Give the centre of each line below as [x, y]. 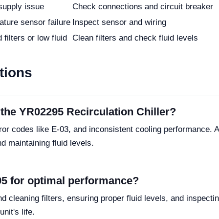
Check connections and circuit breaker [143, 7]
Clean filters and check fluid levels [135, 38]
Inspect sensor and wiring [119, 22]
